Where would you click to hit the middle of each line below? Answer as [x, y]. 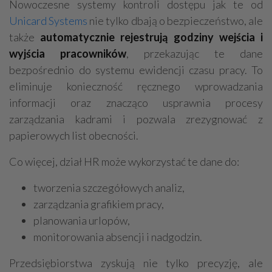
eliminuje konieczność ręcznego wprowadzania [136, 87]
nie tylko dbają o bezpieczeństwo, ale [175, 21]
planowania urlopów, [82, 221]
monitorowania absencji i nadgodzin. [118, 237]
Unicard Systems [49, 21]
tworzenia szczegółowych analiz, [109, 188]
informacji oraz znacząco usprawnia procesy [136, 103]
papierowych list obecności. [74, 136]
